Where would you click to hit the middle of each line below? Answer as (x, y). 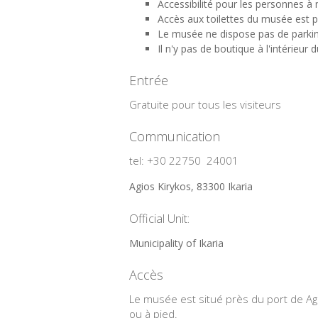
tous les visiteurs (240, 105)
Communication (175, 137)
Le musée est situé (176, 299)
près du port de (264, 299)
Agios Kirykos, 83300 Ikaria (191, 187)
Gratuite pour (162, 105)
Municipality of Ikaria (176, 243)
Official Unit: (159, 218)
